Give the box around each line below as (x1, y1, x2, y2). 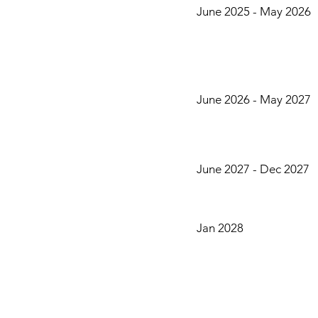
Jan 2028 (197, 221, 243, 235)
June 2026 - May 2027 (197, 92, 311, 106)
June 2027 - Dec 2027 (197, 162, 309, 176)
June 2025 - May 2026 (197, 4, 311, 18)
